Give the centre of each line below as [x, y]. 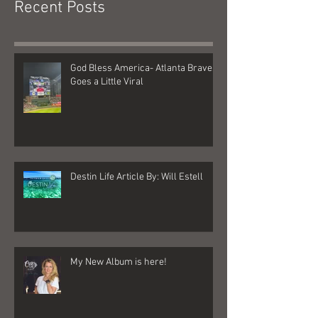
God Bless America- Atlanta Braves [144, 119]
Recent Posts [60, 59]
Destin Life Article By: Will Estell [137, 228]
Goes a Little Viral [107, 133]
